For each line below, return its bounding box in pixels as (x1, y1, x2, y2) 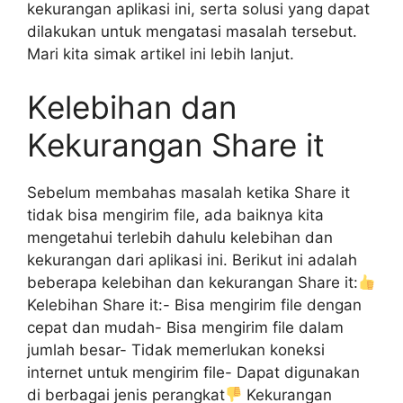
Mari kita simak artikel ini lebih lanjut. (27, 44, 294, 63)
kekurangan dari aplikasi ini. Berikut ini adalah (27, 251, 357, 269)
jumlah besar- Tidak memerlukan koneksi (27, 341, 325, 359)
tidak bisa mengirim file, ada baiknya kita (27, 206, 324, 224)
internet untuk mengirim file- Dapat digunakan (27, 363, 360, 381)
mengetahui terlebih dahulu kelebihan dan (27, 228, 333, 246)
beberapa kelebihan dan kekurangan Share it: (27, 273, 358, 291)
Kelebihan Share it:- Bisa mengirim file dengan (27, 296, 362, 314)
